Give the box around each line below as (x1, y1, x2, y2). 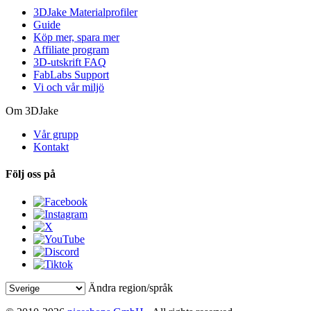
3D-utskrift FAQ (33, 56, 106, 69)
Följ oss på (6, 168, 56, 180)
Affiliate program (33, 44, 109, 56)
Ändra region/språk (88, 281, 173, 294)
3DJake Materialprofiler (33, 6, 137, 19)
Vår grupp (33, 128, 78, 141)
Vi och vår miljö (33, 81, 104, 94)
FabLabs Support (33, 69, 109, 81)
